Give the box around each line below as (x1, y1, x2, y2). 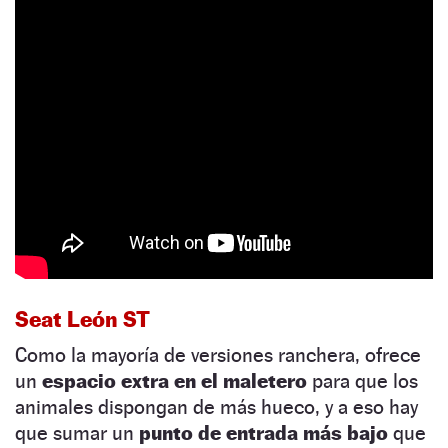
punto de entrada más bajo (139, 421, 388, 446)
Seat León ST (15, 306, 150, 333)
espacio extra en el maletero (42, 369, 307, 394)
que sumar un (15, 421, 139, 446)
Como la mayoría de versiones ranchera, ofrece (15, 343, 421, 368)
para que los (307, 369, 418, 394)
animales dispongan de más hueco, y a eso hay (15, 395, 418, 420)
